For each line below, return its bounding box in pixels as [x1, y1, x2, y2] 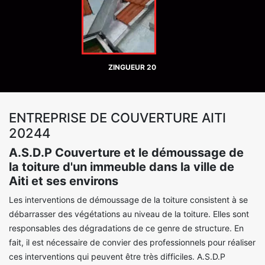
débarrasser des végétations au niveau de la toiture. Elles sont [9, 209, 249, 219]
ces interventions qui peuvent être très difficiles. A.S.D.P [9, 251, 225, 261]
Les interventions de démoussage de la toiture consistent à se [9, 195, 248, 205]
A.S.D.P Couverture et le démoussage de [9, 146, 244, 160]
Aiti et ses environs [9, 174, 118, 188]
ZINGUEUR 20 [108, 63, 157, 72]
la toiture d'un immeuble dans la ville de [9, 160, 234, 174]
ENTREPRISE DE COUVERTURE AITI [9, 110, 226, 125]
